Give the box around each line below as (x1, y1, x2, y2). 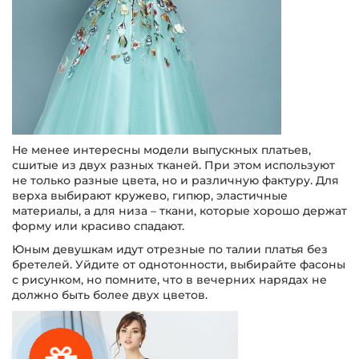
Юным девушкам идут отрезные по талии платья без (12, 242, 328, 256)
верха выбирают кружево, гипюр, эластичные (12, 188, 288, 203)
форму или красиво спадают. (12, 219, 184, 233)
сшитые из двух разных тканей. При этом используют (12, 158, 335, 172)
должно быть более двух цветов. (12, 288, 208, 302)
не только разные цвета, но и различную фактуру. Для (12, 173, 339, 188)
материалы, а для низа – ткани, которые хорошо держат (12, 204, 347, 218)
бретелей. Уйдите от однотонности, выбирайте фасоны (12, 257, 345, 272)
